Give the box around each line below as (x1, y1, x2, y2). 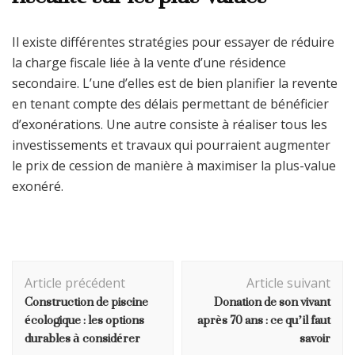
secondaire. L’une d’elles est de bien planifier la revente (12, 74, 338, 92)
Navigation (11, 256, 118, 283)
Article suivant (246, 273, 330, 292)
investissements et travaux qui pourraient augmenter (12, 136, 330, 154)
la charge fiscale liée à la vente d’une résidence (12, 53, 286, 71)
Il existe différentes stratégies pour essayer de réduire (12, 32, 334, 51)
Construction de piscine (25, 286, 148, 316)
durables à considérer (25, 323, 140, 353)
